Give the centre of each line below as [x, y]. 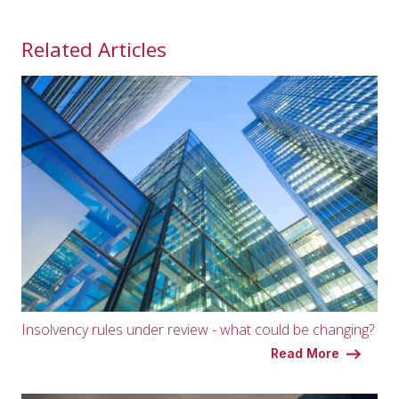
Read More [305, 353]
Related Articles [94, 49]
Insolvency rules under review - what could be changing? [198, 329]
